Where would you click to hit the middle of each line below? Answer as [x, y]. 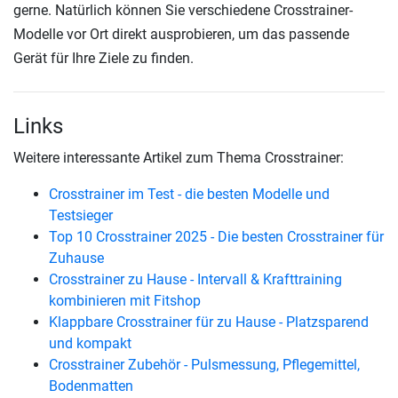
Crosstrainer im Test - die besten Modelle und [189, 195]
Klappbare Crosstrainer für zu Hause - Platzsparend [209, 322]
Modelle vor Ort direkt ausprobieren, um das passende [181, 35]
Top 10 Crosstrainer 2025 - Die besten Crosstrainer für [216, 237]
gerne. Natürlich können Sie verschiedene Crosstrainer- [183, 11]
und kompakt [90, 344]
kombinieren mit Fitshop [125, 301]
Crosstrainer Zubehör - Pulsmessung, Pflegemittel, [204, 365]
